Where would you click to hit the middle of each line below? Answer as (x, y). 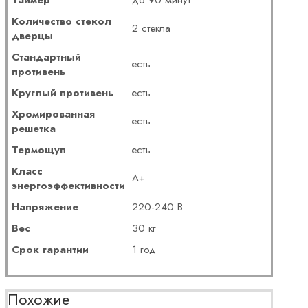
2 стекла (152, 28)
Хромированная (54, 114)
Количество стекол (62, 21)
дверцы (33, 35)
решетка (34, 128)
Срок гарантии (51, 249)
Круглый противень (63, 92)
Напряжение (45, 207)
